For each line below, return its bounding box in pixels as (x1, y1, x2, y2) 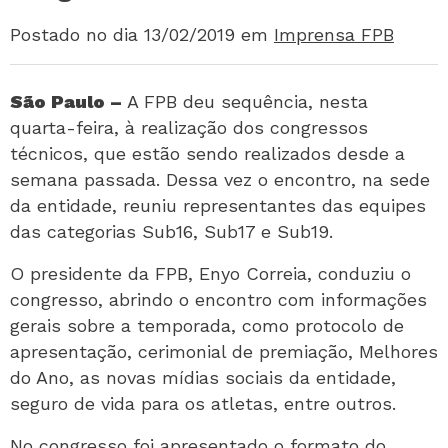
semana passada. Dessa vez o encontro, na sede (10, 169, 430, 190)
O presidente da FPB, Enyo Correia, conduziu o (10, 263, 411, 284)
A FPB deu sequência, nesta (122, 91, 368, 112)
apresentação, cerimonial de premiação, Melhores (10, 341, 438, 362)
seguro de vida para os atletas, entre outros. (10, 393, 396, 414)
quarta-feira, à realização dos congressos (10, 117, 368, 138)
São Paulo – (10, 91, 122, 112)
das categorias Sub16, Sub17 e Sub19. (10, 221, 333, 242)
